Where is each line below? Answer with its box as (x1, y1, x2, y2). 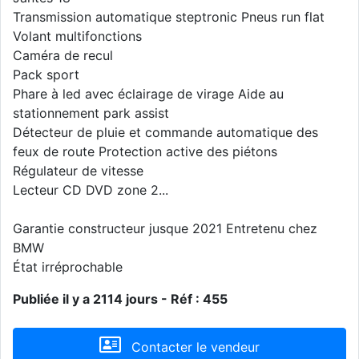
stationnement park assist (13, 105, 169, 122)
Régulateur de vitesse (13, 163, 143, 179)
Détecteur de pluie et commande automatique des (13, 124, 318, 141)
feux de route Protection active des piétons (13, 143, 277, 160)
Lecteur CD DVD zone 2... (13, 182, 168, 199)
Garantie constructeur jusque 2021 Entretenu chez (13, 220, 317, 237)
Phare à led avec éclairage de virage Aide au (13, 86, 284, 103)
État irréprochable (13, 259, 123, 276)
